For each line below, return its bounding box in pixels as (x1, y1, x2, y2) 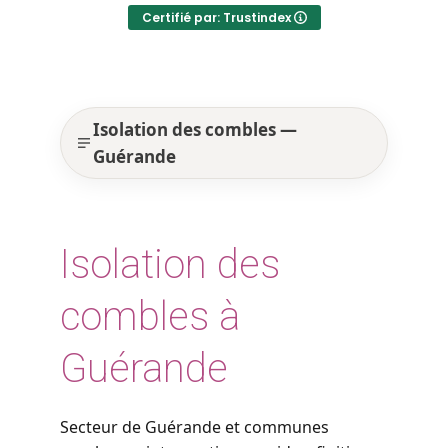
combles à (60, 293, 240, 340)
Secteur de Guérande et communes (60, 416, 329, 438)
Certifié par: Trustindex (141, 9, 294, 26)
